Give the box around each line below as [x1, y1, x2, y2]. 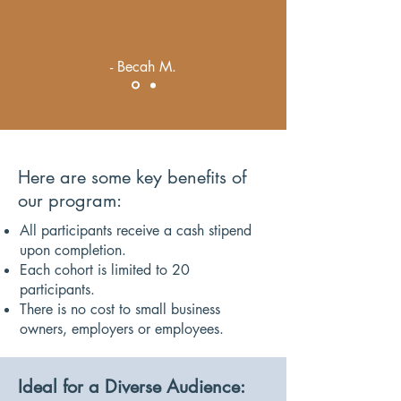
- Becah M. [110, 57, 176, 76]
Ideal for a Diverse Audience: [18, 375, 245, 398]
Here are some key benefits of [18, 166, 246, 189]
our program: [18, 189, 122, 212]
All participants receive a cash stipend [20, 221, 252, 240]
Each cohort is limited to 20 [20, 260, 190, 279]
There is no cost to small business [20, 300, 220, 319]
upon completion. [20, 241, 126, 260]
